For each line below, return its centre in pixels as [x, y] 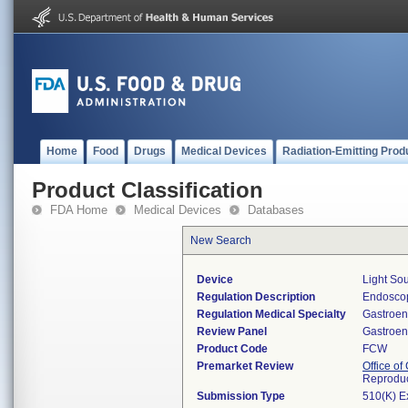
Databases [276, 210]
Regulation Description [256, 297]
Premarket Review [245, 366]
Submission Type [241, 396]
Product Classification [148, 190]
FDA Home [79, 210]
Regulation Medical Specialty [271, 314]
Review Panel [232, 331]
